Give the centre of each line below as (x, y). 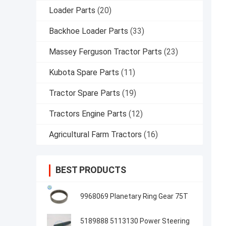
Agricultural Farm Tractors (95, 135)
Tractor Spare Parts (84, 93)
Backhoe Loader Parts (89, 31)
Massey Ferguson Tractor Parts (105, 52)
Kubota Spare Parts (84, 73)
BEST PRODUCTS (91, 170)
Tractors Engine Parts (88, 114)
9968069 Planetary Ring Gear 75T (134, 196)
